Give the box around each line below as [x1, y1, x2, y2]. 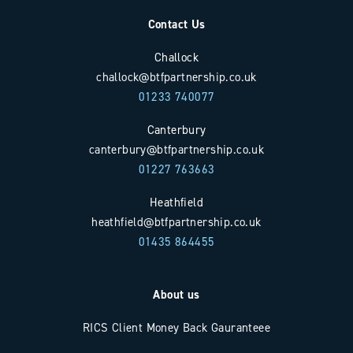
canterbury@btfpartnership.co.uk [88, 141, 265, 157]
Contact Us [147, 16, 206, 32]
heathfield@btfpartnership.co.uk [91, 214, 262, 229]
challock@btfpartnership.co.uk [96, 69, 257, 84]
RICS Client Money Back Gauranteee [82, 320, 271, 335]
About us [153, 287, 200, 302]
